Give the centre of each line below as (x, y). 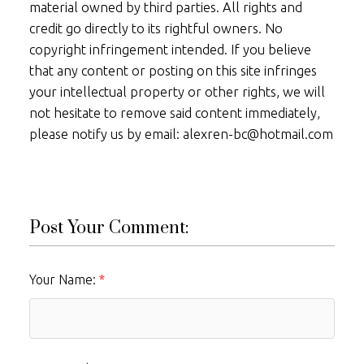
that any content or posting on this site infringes (173, 70)
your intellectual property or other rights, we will (177, 91)
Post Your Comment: (108, 228)
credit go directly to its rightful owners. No (156, 28)
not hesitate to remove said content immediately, (174, 113)
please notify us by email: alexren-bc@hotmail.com (181, 134)
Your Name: (64, 280)
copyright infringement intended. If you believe (170, 49)
